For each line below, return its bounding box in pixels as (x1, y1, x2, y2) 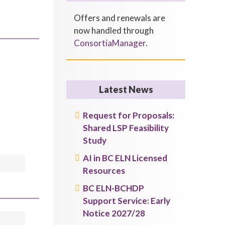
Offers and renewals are (74, 13, 166, 23)
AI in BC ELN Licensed (83, 153, 168, 163)
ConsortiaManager (74, 38, 146, 48)
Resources (83, 165, 126, 176)
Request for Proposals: (83, 110, 175, 121)
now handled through (74, 25, 154, 36)
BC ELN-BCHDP (83, 183, 145, 193)
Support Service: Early (83, 195, 171, 206)
